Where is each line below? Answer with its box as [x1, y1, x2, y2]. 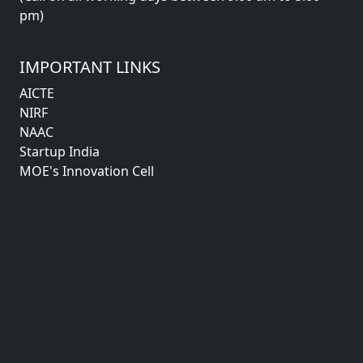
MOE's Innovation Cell [19, 162, 154, 180]
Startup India [19, 143, 100, 160]
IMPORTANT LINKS [19, 56, 160, 78]
